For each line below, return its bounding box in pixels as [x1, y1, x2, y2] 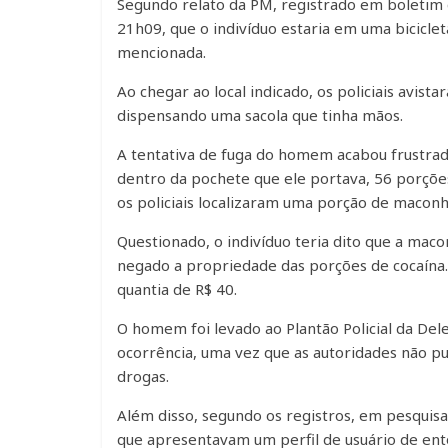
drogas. [117, 366, 169, 386]
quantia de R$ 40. [117, 279, 237, 299]
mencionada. [117, 42, 206, 62]
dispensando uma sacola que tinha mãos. [117, 105, 403, 125]
